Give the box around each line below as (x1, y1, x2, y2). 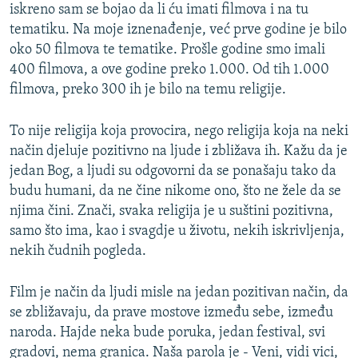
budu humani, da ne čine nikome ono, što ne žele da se (10, 184, 341, 200)
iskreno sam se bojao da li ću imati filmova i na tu (10, 2, 308, 18)
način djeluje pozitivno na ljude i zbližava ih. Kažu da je (10, 144, 348, 160)
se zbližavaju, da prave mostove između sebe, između (10, 305, 333, 321)
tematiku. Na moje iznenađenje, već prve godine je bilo (10, 22, 347, 38)
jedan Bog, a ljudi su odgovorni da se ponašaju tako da (10, 164, 336, 180)
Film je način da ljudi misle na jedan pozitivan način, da (10, 285, 348, 301)
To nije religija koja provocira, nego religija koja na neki (10, 124, 348, 140)
